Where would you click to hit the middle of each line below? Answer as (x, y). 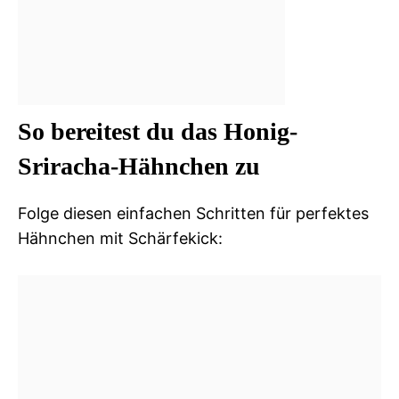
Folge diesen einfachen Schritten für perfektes (193, 213)
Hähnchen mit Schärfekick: (120, 238)
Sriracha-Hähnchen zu (139, 166)
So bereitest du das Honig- (158, 131)
